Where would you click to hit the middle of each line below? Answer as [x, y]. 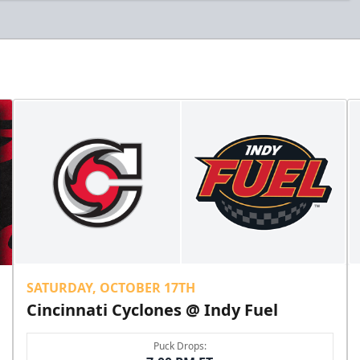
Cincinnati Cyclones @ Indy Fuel [153, 310]
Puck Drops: [180, 346]
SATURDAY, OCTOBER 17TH [111, 288]
